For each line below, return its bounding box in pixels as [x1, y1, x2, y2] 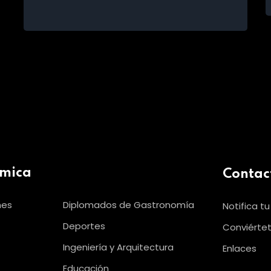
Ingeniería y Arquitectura [62, 241, 174, 253]
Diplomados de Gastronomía [62, 198, 194, 211]
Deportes [62, 220, 105, 232]
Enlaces [223, 242, 257, 255]
